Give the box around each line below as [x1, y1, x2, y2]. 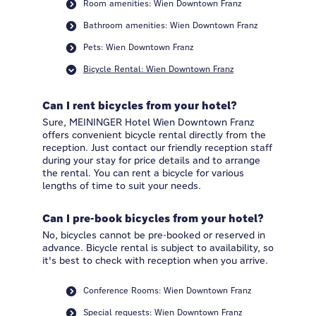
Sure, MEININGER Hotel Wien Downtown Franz [42, 116, 254, 128]
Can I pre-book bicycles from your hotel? [42, 212, 264, 226]
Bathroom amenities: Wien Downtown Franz [83, 20, 257, 30]
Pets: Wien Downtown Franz [83, 42, 193, 52]
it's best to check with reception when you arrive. [42, 254, 268, 267]
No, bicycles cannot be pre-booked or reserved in [42, 229, 265, 241]
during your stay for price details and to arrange [42, 154, 260, 166]
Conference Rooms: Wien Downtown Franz [83, 285, 251, 296]
